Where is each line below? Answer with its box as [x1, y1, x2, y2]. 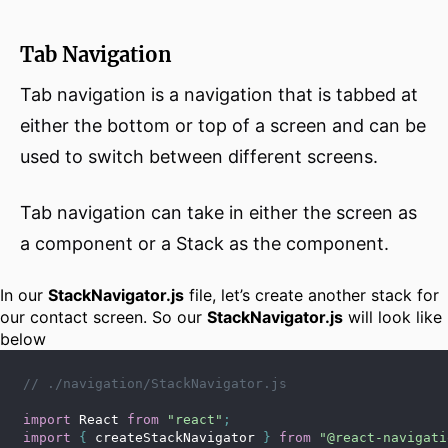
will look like [343, 307, 442, 328]
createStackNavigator [87, 430, 263, 446]
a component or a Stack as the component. [20, 233, 389, 255]
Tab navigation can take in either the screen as [20, 202, 417, 224]
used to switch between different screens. [20, 146, 378, 168]
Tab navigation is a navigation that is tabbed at [20, 84, 418, 106]
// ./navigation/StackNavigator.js [23, 376, 287, 392]
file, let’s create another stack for [184, 285, 439, 306]
